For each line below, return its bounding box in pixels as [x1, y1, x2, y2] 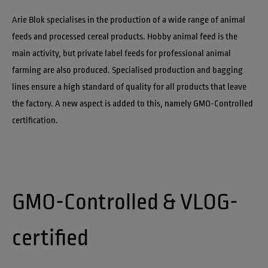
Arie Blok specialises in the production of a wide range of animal [12, 15, 247, 26]
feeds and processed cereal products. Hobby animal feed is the [12, 32, 239, 42]
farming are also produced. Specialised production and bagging [12, 65, 245, 76]
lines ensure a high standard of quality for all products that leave [12, 82, 248, 93]
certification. [12, 115, 58, 126]
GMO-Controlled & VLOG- [12, 189, 238, 215]
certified [12, 225, 89, 251]
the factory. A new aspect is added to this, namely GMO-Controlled [12, 99, 255, 109]
